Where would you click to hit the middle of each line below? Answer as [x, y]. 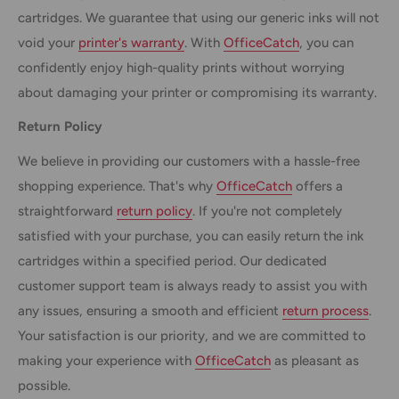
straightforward [67, 211]
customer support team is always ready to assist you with [192, 285]
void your [48, 42]
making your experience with [106, 360]
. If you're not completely [267, 211]
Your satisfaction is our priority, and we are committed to [192, 335]
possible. [44, 385]
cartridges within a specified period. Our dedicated [172, 261]
